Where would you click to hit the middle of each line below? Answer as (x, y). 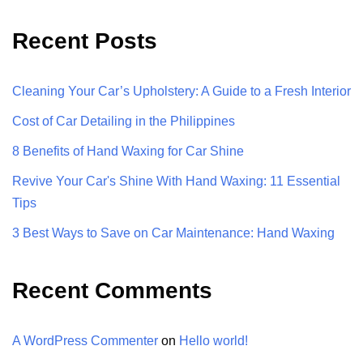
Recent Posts (85, 41)
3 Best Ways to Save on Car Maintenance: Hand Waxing (173, 233)
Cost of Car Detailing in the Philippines (124, 122)
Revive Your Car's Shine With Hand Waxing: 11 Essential (176, 181)
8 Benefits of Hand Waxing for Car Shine (128, 152)
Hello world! (214, 341)
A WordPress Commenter (85, 341)
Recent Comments (112, 291)
